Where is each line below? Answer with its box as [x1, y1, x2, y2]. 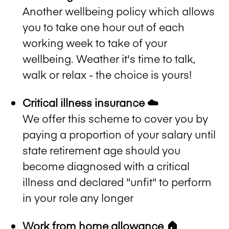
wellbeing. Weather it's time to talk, [22, 51, 196, 66]
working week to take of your [22, 35, 167, 50]
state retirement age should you [22, 142, 180, 157]
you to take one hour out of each [22, 19, 185, 34]
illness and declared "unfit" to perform [22, 174, 212, 189]
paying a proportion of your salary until [22, 126, 216, 142]
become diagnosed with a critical [22, 158, 190, 173]
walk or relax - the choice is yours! [22, 66, 192, 82]
